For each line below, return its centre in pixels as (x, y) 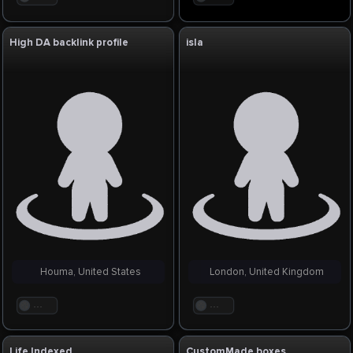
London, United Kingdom (265, 271)
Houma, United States (88, 271)
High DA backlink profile (69, 43)
